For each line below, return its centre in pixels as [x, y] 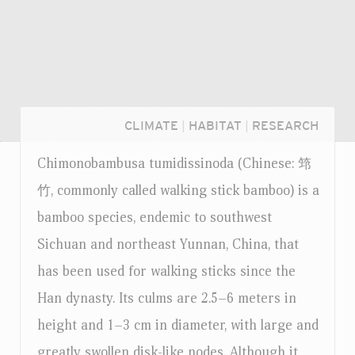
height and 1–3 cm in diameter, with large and [178, 325]
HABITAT [215, 126]
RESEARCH [285, 126]
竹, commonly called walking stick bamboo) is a [178, 191]
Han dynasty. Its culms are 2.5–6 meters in [167, 298]
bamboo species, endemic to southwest [155, 218]
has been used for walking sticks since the [166, 271]
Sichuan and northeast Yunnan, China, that [168, 244]
